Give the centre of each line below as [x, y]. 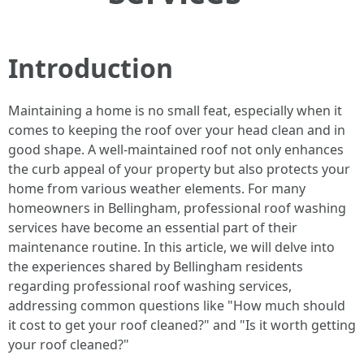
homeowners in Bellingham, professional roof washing [177, 208]
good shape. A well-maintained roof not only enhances [176, 149]
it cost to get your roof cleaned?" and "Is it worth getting [182, 325]
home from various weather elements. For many [157, 188]
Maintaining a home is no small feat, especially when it [175, 110]
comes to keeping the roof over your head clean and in [177, 130]
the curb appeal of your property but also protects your [179, 169]
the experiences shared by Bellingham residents [156, 266]
